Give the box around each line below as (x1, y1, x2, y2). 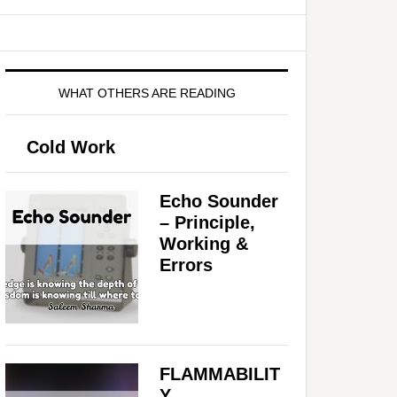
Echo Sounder (160, 191, 278, 211)
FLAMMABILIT (160, 363, 280, 384)
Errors (160, 254, 213, 275)
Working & (160, 233, 248, 253)
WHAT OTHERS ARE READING (58, 85, 236, 100)
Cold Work (27, 136, 115, 157)
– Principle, (160, 212, 255, 232)
